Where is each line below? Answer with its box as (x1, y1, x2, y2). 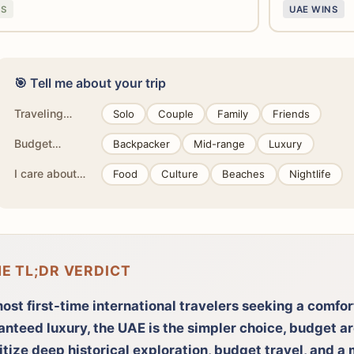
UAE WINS (289, 3, 337, 15)
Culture (161, 168, 199, 181)
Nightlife (288, 168, 331, 181)
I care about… (14, 167, 85, 181)
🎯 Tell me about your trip (14, 74, 166, 91)
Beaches (222, 168, 265, 181)
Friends (272, 107, 310, 120)
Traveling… (14, 106, 72, 120)
